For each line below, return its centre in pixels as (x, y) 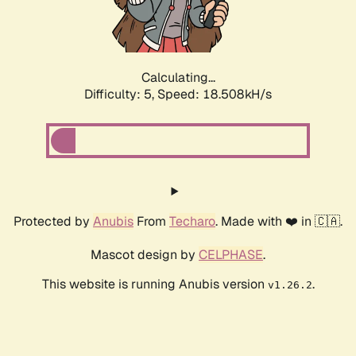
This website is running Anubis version (155, 284)
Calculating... (178, 78)
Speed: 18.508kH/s (215, 95)
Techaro (192, 222)
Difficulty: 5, (121, 95)
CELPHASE (231, 255)
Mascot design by (145, 255)
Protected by (53, 222)
